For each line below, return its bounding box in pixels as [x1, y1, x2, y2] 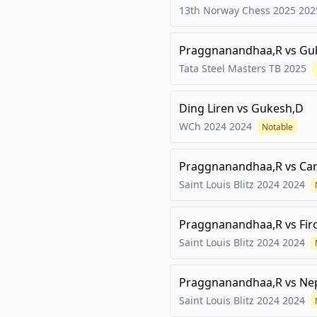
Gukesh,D [251, 100, 304, 116]
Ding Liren [179, 100, 234, 116]
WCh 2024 [179, 120, 226, 133]
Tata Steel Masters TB [179, 62, 281, 75]
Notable [262, 121, 293, 133]
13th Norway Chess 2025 [179, 4, 296, 17]
